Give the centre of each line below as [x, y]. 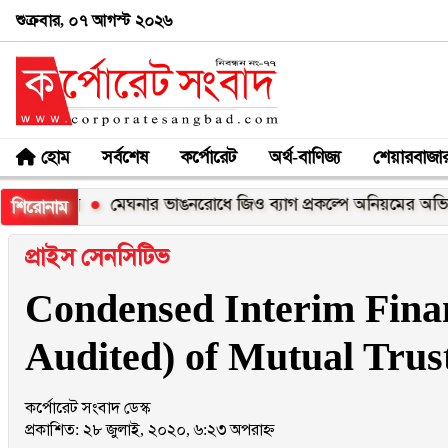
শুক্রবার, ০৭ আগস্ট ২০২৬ [94, 20]
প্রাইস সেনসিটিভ [97, 257]
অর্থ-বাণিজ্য [305, 156]
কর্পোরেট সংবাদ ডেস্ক [87, 407]
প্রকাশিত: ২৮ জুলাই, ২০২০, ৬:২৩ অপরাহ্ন [150, 429]
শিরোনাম [39, 207]
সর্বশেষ [125, 156]
